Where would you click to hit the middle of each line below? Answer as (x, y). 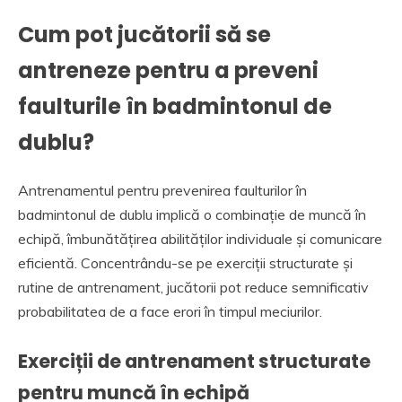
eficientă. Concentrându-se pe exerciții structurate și (185, 262)
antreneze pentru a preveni (168, 71)
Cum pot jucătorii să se (144, 35)
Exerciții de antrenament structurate (194, 361)
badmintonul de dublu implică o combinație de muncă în (192, 214)
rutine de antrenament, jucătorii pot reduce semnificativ (193, 287)
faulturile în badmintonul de (175, 107)
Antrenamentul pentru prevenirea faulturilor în (162, 190)
